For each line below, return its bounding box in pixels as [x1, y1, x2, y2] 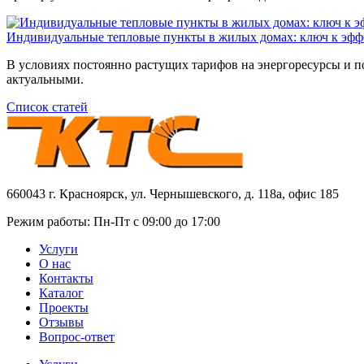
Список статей [6, 99, 88, 114]
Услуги [39, 241, 78, 256]
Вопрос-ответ [39, 329, 115, 344]
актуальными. [6, 71, 84, 86]
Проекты [39, 300, 89, 314]
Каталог [39, 285, 84, 300]
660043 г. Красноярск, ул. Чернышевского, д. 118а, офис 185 [6, 186, 339, 201]
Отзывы [39, 314, 84, 329]
